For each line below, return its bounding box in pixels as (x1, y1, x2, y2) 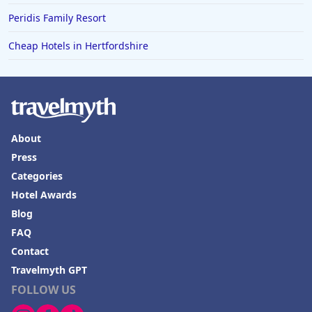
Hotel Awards (11, 188, 77, 202)
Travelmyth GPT (11, 263, 87, 277)
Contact (11, 244, 49, 258)
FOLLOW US (11, 282, 76, 298)
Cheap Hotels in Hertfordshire (8, 39, 148, 53)
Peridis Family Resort (8, 11, 106, 25)
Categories (11, 169, 63, 183)
